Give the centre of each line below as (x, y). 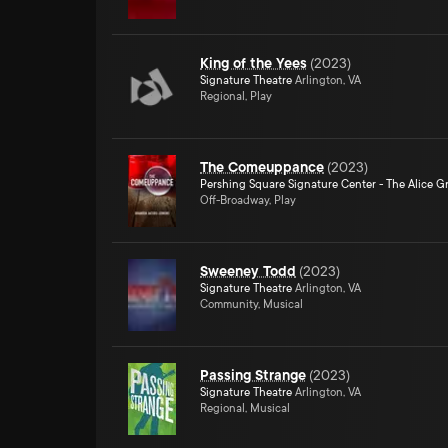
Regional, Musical (245, 408)
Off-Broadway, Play (248, 200)
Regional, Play (236, 96)
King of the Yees (253, 63)
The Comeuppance (262, 167)
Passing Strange (253, 375)
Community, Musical (251, 304)
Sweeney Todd (248, 271)
